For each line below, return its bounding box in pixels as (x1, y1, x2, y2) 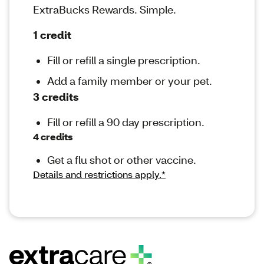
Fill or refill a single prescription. (47, 52, 200, 67)
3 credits (33, 89, 78, 104)
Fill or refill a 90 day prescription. (47, 114, 204, 129)
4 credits (33, 130, 72, 143)
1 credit (33, 27, 71, 42)
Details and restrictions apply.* (33, 167, 166, 180)
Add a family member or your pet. (47, 73, 219, 88)
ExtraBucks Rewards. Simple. (33, 2, 183, 16)
